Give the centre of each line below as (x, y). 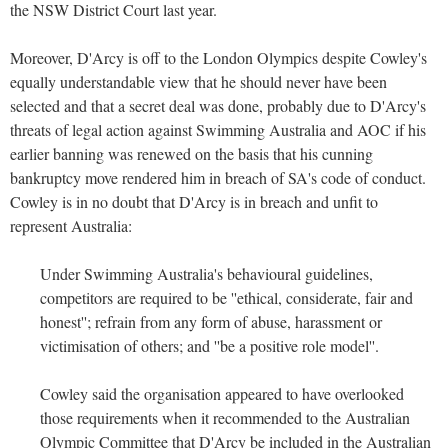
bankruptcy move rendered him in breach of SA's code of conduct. (220, 177)
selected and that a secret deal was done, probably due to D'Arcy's (218, 105)
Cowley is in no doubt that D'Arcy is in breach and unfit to (194, 201)
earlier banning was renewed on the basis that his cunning (191, 153)
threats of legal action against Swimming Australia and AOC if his (218, 129)
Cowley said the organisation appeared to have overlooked (222, 393)
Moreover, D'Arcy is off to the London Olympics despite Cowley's (218, 57)
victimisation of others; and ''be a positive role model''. (209, 345)
